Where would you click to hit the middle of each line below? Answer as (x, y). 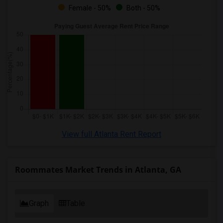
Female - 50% (89, 8)
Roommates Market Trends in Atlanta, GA (98, 170)
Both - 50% (142, 8)
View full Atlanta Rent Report (111, 134)
